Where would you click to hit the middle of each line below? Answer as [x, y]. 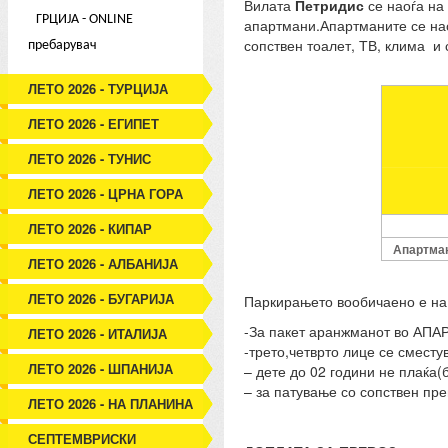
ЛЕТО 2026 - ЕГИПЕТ [94, 123]
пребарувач [63, 45]
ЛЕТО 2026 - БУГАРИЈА [101, 298]
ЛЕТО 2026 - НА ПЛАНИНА [111, 403]
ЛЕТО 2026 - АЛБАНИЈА [103, 263]
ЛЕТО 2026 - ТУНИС [90, 158]
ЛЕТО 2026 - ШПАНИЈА [101, 368]
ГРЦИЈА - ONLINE [85, 19]
